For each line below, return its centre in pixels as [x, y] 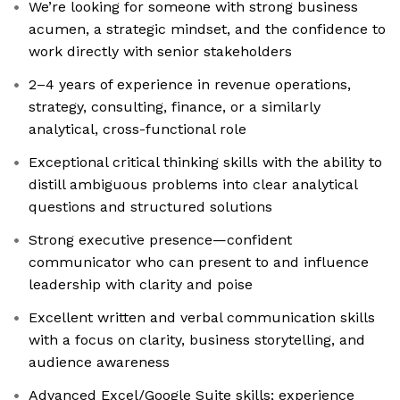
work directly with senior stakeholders [160, 52]
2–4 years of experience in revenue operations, [190, 85]
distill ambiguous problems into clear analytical [193, 185]
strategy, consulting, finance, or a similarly [175, 107]
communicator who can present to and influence [199, 262]
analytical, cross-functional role [137, 129]
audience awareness [99, 362]
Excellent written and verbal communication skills [202, 318]
